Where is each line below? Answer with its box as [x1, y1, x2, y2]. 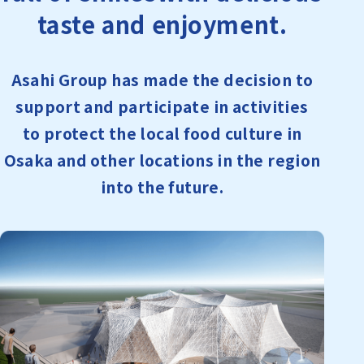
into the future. [100, 175, 224, 198]
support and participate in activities [15, 95, 309, 118]
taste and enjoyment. [37, 6, 288, 41]
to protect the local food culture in [22, 122, 302, 145]
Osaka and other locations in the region [3, 149, 321, 171]
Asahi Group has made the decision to [11, 68, 314, 91]
